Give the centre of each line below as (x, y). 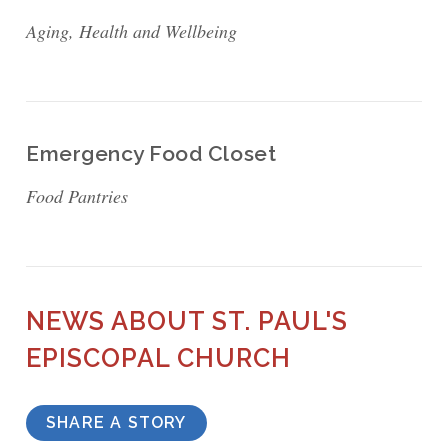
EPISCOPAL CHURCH (159, 357)
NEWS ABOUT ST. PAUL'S (187, 320)
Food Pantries (77, 195)
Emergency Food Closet (151, 154)
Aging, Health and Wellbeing (132, 31)
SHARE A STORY (116, 423)
